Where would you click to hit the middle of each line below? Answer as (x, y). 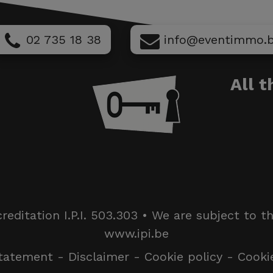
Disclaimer (98, 257)
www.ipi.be (136, 233)
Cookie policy (183, 257)
